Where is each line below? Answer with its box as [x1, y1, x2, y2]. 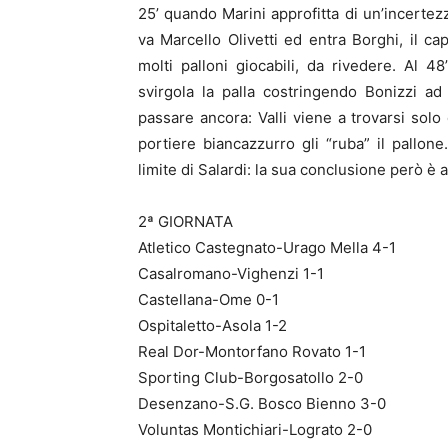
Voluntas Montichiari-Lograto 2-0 [138, 420, 372, 439]
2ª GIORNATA [138, 212, 233, 231]
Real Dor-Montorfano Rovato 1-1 [138, 342, 366, 361]
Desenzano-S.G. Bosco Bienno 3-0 [138, 394, 386, 413]
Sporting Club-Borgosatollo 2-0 [138, 368, 363, 387]
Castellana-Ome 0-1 [138, 290, 279, 309]
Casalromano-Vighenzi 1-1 [138, 264, 324, 283]
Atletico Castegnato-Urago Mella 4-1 [138, 238, 396, 257]
